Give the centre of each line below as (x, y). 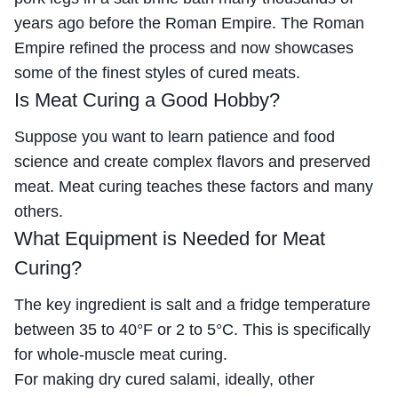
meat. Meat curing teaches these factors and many (194, 186)
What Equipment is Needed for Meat (170, 238)
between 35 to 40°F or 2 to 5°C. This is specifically (192, 329)
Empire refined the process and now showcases (184, 48)
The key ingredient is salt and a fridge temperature (192, 304)
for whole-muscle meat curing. (121, 354)
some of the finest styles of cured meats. (157, 72)
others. (39, 211)
